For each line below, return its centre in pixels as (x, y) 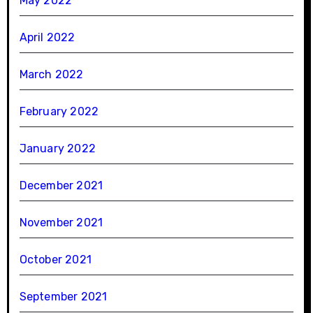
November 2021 (61, 222)
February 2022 (59, 111)
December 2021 (61, 185)
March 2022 (51, 74)
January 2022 (57, 148)
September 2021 (63, 296)
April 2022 (47, 37)
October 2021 (55, 259)
